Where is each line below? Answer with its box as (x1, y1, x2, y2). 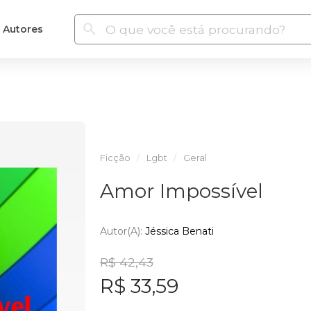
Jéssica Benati (144, 224, 214, 237)
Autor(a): (99, 224, 145, 237)
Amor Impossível (99, 179, 263, 203)
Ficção (99, 153, 131, 163)
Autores (2, 22, 43, 35)
